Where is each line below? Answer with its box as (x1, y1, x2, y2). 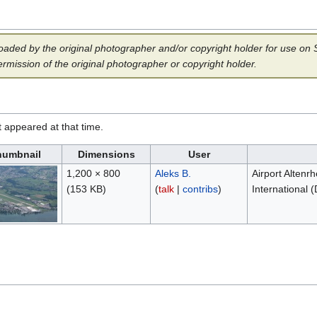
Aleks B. (154, 168, 191, 180)
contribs (182, 183, 218, 195)
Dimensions (77, 149, 135, 161)
